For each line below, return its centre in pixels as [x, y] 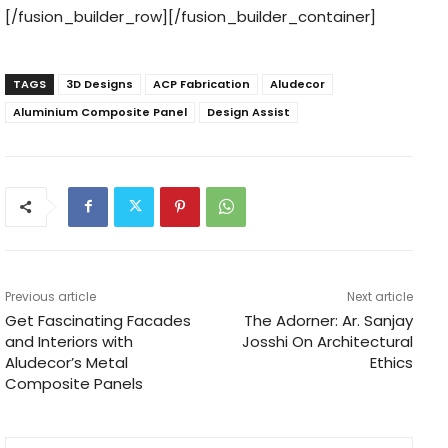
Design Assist [248, 111]
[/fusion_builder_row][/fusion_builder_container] [190, 16]
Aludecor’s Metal [66, 362]
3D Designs [99, 83]
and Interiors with [69, 341]
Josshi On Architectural [327, 341]
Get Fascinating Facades [98, 320]
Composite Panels [74, 383]
